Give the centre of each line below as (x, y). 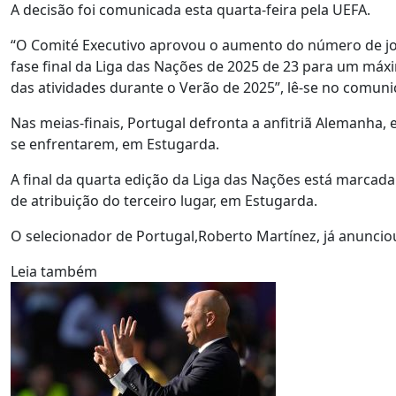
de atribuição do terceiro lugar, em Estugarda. (164, 201)
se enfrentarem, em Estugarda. (115, 144)
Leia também (54, 271)
